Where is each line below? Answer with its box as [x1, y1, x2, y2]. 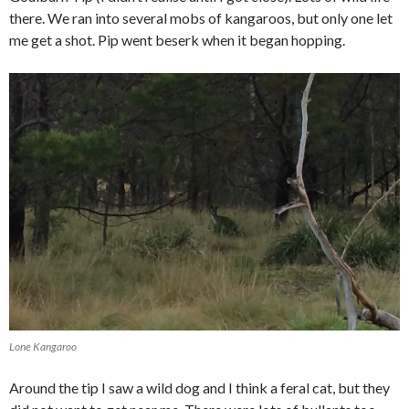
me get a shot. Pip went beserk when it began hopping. [9, 31, 345, 49]
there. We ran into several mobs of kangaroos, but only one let [9, 9, 393, 27]
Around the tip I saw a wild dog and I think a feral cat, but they [9, 379, 390, 397]
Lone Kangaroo [9, 340, 77, 354]
